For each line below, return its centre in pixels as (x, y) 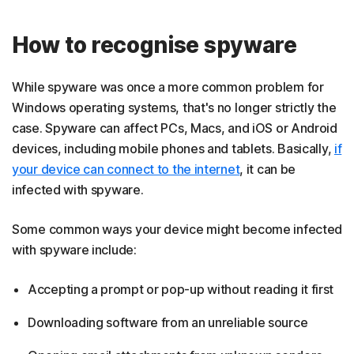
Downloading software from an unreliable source (168, 322)
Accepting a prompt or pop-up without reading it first (181, 289)
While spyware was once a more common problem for (168, 87)
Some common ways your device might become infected (177, 229)
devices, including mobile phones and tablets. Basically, (173, 148)
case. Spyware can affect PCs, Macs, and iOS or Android (175, 128)
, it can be (268, 169)
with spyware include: (74, 249)
